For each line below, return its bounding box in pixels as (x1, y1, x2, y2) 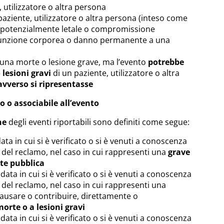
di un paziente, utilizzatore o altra (51, 67, 179, 78)
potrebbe (148, 56, 184, 67)
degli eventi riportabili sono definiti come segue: (6, 116, 189, 127)
